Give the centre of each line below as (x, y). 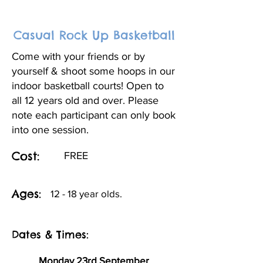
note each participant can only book (94, 115)
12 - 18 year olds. (86, 193)
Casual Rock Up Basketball (94, 35)
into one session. (50, 130)
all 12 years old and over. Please (85, 100)
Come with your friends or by (78, 56)
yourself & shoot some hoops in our (93, 71)
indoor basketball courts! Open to (88, 86)
